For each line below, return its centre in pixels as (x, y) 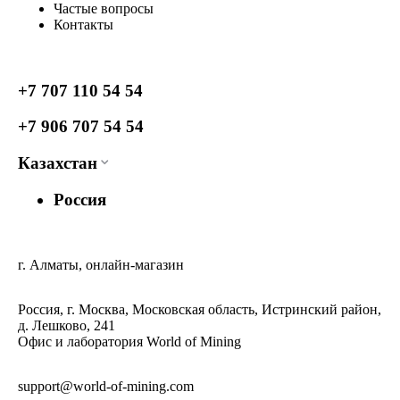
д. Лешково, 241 (67, 326)
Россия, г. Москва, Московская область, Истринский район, (200, 310)
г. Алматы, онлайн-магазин (101, 265)
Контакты (83, 25)
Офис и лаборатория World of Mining (129, 342)
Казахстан (58, 163)
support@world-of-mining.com (106, 387)
